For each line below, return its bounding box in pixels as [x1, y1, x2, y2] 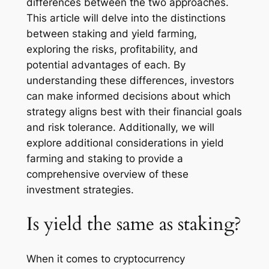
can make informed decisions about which [26, 90, 231, 103]
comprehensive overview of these [26, 168, 189, 181]
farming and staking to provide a [26, 153, 183, 165]
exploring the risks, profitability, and [26, 43, 198, 56]
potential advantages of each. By [26, 59, 186, 71]
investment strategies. [26, 184, 134, 196]
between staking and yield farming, [26, 28, 197, 40]
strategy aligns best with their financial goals [26, 106, 242, 118]
